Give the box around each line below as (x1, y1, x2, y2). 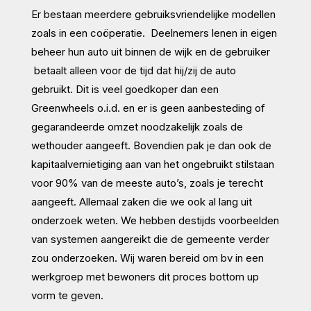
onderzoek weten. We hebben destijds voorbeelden (31, 213, 279, 227)
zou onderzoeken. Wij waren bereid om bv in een (31, 251, 264, 264)
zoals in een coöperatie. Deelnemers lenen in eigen (31, 26, 277, 40)
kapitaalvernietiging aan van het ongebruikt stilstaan (31, 157, 274, 171)
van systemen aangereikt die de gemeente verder (31, 232, 269, 246)
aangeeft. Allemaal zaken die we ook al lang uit (31, 194, 252, 208)
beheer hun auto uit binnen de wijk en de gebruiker (31, 44, 270, 58)
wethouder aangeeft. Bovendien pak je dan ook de (31, 138, 271, 152)
